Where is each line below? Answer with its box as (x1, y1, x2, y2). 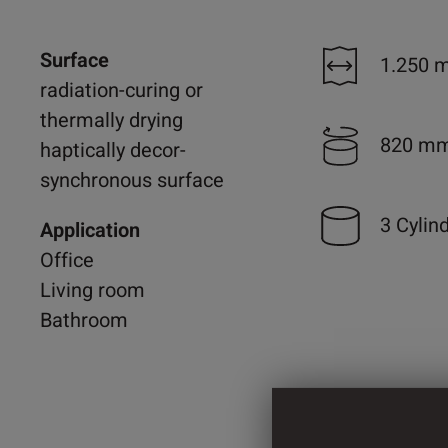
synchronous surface (40, 165, 224, 195)
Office (40, 245, 94, 275)
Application (40, 215, 140, 245)
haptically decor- (40, 135, 186, 165)
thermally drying (40, 105, 183, 135)
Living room (40, 275, 145, 305)
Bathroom (40, 305, 128, 335)
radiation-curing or (40, 75, 203, 105)
